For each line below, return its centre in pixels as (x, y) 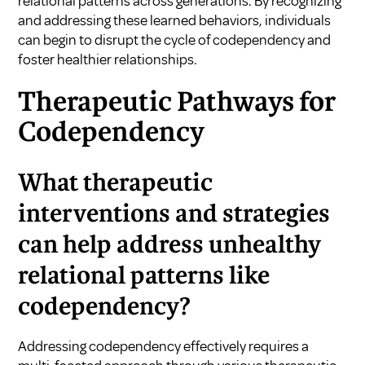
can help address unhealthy (170, 246)
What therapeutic (116, 184)
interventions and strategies (174, 215)
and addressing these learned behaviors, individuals (175, 20)
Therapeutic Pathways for (177, 103)
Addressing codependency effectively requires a (164, 346)
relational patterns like (144, 277)
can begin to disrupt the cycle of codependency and (175, 40)
